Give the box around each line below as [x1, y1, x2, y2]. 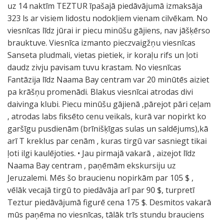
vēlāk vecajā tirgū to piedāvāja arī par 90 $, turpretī [7, 185, 194, 195]
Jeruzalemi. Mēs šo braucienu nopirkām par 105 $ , [7, 172, 193, 183]
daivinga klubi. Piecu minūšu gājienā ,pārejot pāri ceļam [7, 99, 211, 110]
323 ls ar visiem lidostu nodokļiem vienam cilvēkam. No [7, 13, 208, 24]
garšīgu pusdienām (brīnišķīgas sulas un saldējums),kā [7, 123, 208, 134]
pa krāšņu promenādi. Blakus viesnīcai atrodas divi [7, 86, 193, 97]
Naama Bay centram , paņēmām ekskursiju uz [7, 160, 176, 171]
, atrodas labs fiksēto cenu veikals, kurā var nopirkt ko [7, 111, 206, 122]
